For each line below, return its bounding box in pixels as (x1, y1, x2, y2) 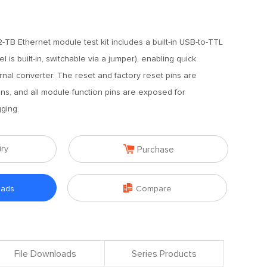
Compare (135, 185, 172, 193)
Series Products (132, 249, 197, 259)
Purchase (136, 145, 174, 154)
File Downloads (14, 249, 76, 259)
